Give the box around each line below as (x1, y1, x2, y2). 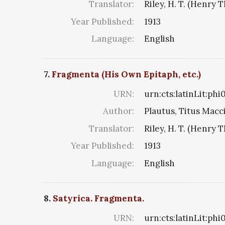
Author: (103, 105, 134, 117)
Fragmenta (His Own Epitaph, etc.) (52, 68, 201, 80)
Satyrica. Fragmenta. (53, 193, 144, 204)
